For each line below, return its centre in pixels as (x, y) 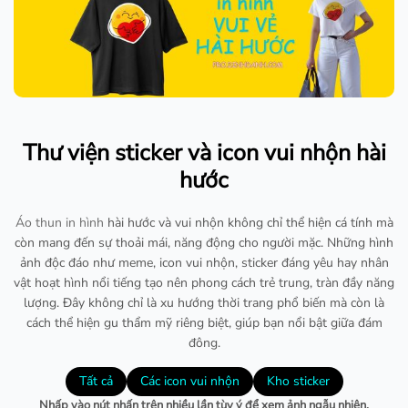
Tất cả (96, 381)
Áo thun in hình (59, 222)
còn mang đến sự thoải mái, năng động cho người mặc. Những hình (204, 242)
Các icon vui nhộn (189, 381)
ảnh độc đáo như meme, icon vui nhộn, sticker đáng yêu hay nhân (204, 262)
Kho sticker (298, 381)
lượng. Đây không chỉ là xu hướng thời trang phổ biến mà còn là (204, 302)
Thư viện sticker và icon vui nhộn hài (204, 153)
